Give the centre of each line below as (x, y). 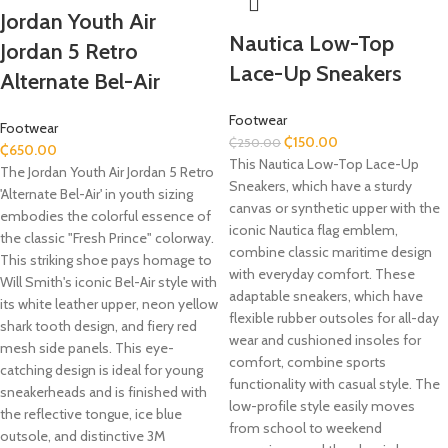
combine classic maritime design (330, 252)
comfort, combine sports (307, 362)
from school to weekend (305, 428)
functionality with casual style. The (334, 384)
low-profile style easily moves (322, 406)
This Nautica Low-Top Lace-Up (324, 164)
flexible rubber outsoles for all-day (334, 318)
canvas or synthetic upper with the (334, 208)
